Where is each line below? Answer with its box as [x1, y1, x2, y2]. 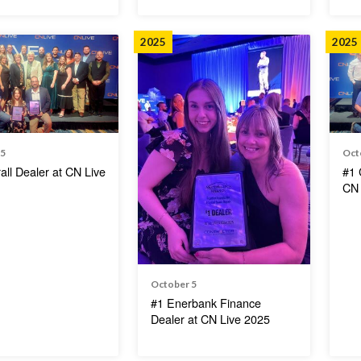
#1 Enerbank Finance [151, 293, 262, 311]
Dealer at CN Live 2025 [151, 309, 271, 327]
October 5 [151, 277, 197, 290]
